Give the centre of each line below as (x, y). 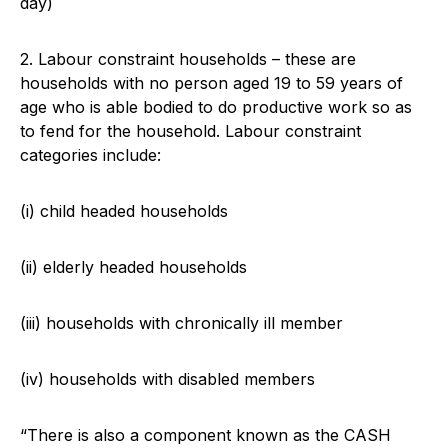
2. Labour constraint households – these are (188, 59)
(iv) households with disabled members (167, 379)
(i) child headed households (124, 211)
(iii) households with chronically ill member (181, 323)
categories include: (90, 155)
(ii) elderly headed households (133, 267)
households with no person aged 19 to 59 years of (211, 83)
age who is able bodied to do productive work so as (216, 107)
